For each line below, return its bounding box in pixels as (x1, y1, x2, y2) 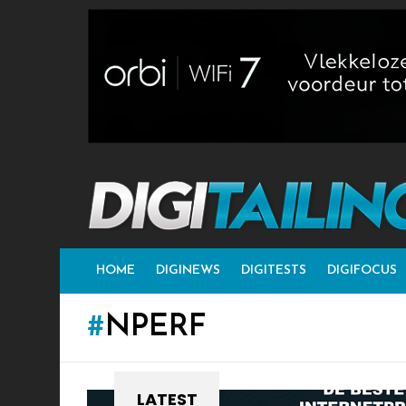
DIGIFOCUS (327, 264, 397, 278)
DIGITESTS (241, 264, 306, 278)
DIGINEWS (156, 264, 220, 278)
